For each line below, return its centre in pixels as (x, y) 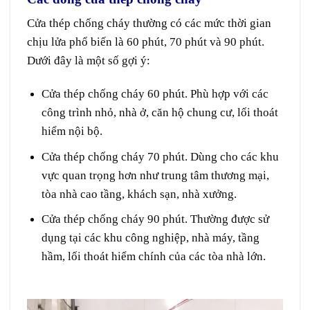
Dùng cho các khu (233, 156)
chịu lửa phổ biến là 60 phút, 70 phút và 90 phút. (146, 42)
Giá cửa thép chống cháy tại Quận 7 (128, 275)
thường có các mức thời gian (201, 24)
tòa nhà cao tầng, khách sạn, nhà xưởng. (139, 194)
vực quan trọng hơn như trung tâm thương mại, (155, 175)
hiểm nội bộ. (72, 131)
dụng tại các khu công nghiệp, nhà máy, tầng (150, 238)
